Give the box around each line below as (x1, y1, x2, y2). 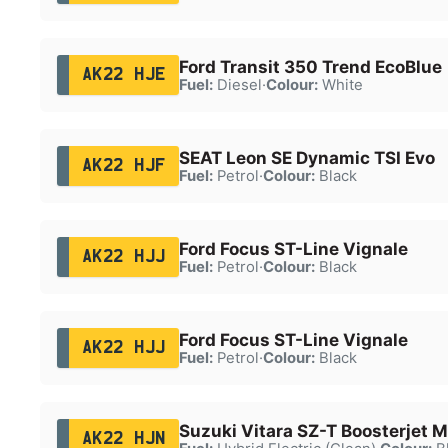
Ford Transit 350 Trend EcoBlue (178, 56, 442, 77)
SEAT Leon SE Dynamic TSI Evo (178, 147, 435, 168)
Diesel (212, 75, 262, 94)
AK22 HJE (81, 66, 166, 83)
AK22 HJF (81, 157, 166, 174)
